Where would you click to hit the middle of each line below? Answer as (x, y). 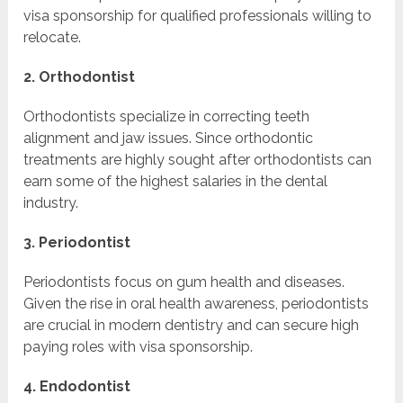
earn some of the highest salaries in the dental (176, 182)
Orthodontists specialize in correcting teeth (167, 117)
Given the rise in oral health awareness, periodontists (197, 304)
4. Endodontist (77, 387)
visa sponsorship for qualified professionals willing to (198, 16)
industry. (51, 203)
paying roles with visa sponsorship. (139, 347)
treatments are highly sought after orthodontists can (198, 160)
